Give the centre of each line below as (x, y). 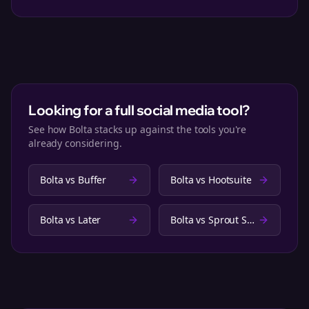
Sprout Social (227, 220)
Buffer (92, 180)
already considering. (75, 143)
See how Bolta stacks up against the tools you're (138, 129)
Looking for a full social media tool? (139, 110)
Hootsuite (230, 180)
